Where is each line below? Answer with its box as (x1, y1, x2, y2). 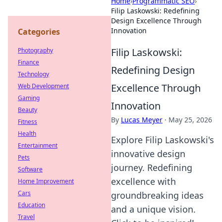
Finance (18, 58, 39, 66)
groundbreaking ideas (111, 189, 204, 201)
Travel (18, 213, 35, 221)
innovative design (111, 148, 185, 160)
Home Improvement (18, 177, 74, 185)
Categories (18, 26, 60, 37)
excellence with (111, 175, 176, 187)
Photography (18, 46, 53, 55)
